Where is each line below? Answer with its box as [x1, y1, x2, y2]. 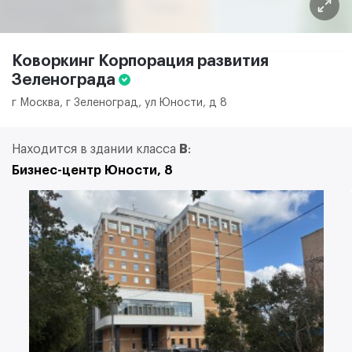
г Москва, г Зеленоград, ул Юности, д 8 [12, 97, 227, 108]
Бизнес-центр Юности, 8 [12, 164, 173, 177]
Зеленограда [12, 72, 119, 88]
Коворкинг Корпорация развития [12, 53, 269, 69]
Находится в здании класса [12, 143, 179, 156]
